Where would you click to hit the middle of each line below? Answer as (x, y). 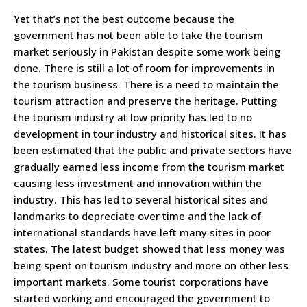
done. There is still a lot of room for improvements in (144, 68)
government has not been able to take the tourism (138, 35)
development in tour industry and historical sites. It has (150, 134)
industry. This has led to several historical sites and (141, 200)
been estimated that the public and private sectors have (153, 150)
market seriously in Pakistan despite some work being (147, 52)
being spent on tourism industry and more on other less (151, 266)
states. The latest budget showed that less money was (149, 249)
